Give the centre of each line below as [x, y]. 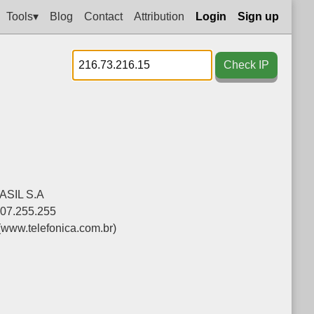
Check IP [246, 65]
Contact [103, 16]
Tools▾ [22, 16]
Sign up [258, 16]
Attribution [159, 16]
